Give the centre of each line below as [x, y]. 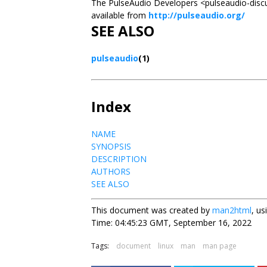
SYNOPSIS [111, 146]
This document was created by [152, 210]
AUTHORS [111, 171]
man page [220, 246]
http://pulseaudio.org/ [197, 15]
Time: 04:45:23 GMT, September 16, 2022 [171, 223]
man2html [232, 210]
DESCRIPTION [119, 159]
